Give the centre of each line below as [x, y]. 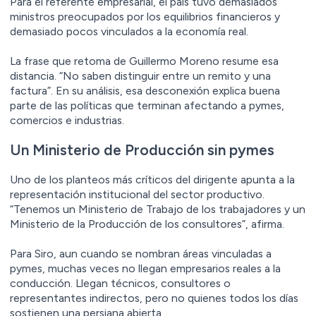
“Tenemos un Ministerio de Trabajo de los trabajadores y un [158, 209]
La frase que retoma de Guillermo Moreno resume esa [144, 61]
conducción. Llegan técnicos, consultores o [120, 284]
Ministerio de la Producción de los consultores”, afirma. [147, 224]
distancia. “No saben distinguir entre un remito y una [140, 76]
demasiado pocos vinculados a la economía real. [129, 32]
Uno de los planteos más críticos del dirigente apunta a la [152, 180]
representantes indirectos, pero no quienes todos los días [154, 298]
